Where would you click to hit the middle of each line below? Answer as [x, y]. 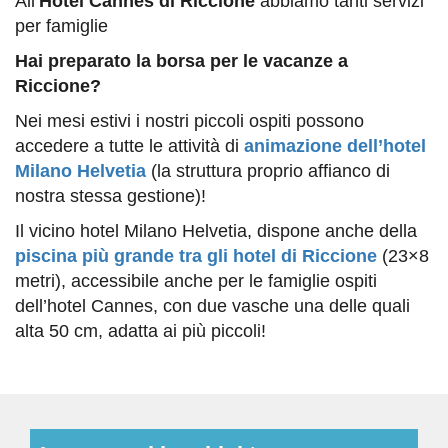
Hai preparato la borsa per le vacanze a [181, 61]
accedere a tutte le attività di [129, 146]
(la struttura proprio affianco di [268, 171]
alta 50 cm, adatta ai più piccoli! [140, 331]
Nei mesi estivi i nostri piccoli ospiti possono [189, 121]
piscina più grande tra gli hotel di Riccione [196, 256]
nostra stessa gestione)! [110, 196]
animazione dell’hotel [335, 146]
